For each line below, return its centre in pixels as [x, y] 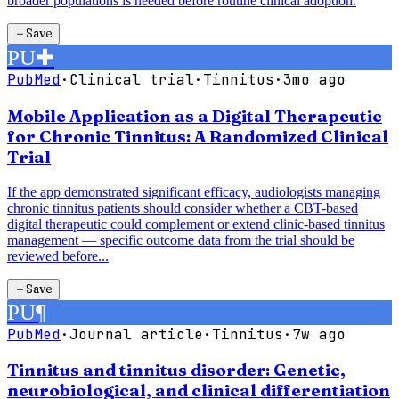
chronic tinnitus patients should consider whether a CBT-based [183, 208]
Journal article [136, 334]
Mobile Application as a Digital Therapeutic [195, 117]
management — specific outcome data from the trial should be [181, 240]
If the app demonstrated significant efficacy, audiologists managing [194, 191]
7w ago [319, 334]
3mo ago [314, 80]
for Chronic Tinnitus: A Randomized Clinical [198, 137]
